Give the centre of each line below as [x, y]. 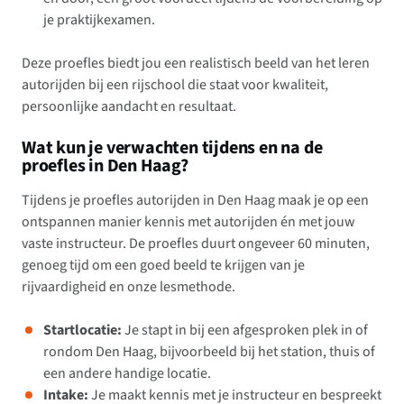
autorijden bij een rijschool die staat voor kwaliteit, [175, 85]
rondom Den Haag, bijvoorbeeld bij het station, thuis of [209, 352]
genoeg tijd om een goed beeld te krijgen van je [163, 266]
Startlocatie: [83, 331]
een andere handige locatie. [127, 374]
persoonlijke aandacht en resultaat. [129, 107]
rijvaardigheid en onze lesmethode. [129, 287]
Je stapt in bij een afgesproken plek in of [245, 331]
